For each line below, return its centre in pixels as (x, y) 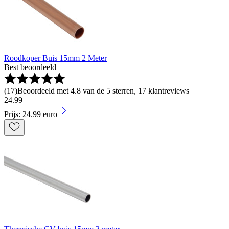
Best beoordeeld (30, 67)
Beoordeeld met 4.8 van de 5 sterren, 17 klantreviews (103, 91)
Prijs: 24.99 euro (31, 114)
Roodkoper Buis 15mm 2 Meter (55, 58)
